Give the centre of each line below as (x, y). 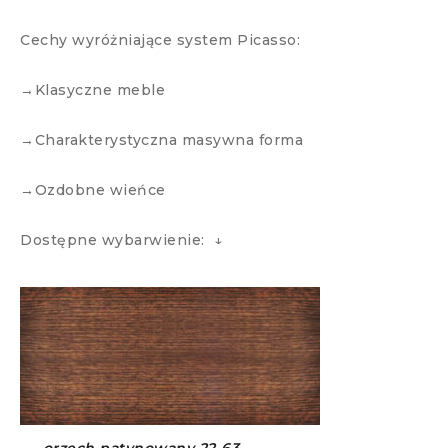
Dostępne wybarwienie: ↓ (121, 240)
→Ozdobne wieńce (93, 190)
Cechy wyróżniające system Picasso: (160, 40)
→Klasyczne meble (92, 90)
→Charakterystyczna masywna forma (161, 140)
